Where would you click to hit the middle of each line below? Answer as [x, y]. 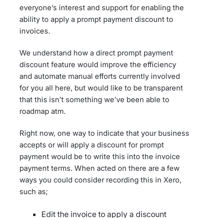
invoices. [35, 31]
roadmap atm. [43, 111]
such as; [34, 192]
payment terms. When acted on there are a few [100, 168]
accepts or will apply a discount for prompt [92, 145]
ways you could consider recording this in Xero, [100, 180]
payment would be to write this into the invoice [100, 157]
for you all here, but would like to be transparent [101, 88]
